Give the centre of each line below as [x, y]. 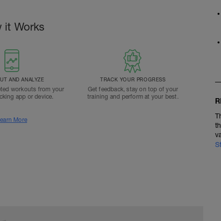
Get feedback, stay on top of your [133, 89]
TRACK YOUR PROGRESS [133, 79]
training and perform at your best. [133, 97]
